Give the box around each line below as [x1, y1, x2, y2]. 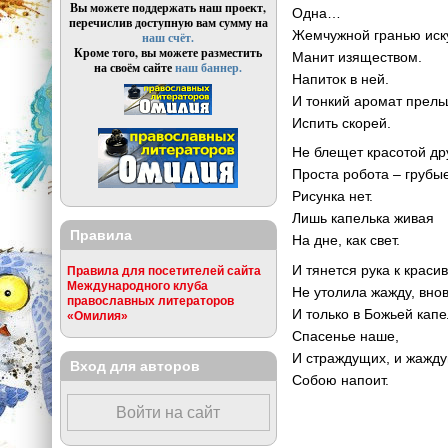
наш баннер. [175, 59, 243, 77]
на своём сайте [94, 59, 176, 77]
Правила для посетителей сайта [66, 264, 261, 278]
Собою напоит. [292, 372, 390, 389]
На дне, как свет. [292, 232, 401, 249]
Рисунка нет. [292, 188, 374, 205]
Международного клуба [66, 279, 208, 293]
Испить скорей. [292, 114, 392, 131]
